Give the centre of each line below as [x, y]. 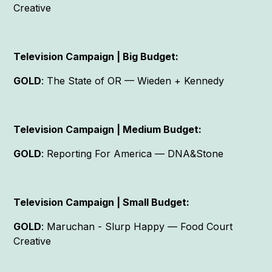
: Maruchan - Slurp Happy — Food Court [137, 227]
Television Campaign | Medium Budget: [109, 130]
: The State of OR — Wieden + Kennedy [133, 81]
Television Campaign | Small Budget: [103, 202]
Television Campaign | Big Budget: [97, 57]
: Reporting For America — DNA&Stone [134, 154]
